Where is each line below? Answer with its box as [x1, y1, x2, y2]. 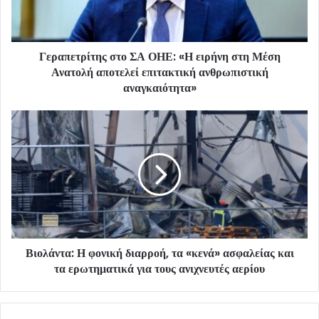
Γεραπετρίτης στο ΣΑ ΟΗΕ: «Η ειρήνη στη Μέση [38, 48, 281, 66]
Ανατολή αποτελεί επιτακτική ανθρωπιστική [51, 64, 268, 81]
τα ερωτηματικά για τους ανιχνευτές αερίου [54, 261, 265, 278]
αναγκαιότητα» [122, 80, 197, 97]
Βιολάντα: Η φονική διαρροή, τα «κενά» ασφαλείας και [25, 245, 294, 262]
